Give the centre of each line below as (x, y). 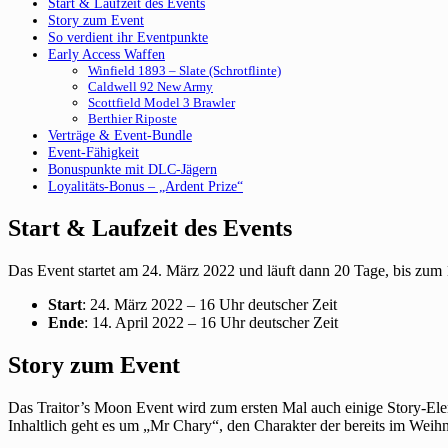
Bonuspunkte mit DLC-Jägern (132, 168)
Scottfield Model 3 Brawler (161, 102)
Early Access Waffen (106, 53)
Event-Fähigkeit (93, 151)
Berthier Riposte (132, 118)
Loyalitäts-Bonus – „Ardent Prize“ (145, 185)
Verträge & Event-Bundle (120, 134)
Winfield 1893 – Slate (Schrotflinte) (184, 70)
